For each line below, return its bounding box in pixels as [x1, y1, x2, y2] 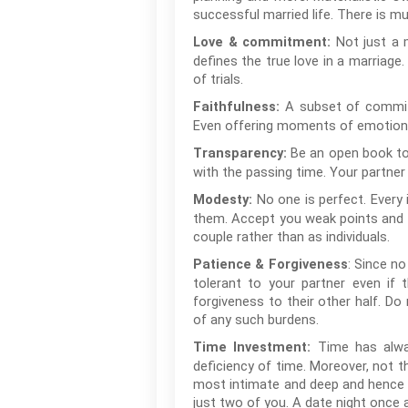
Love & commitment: [193, 35, 331, 50]
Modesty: [193, 192, 257, 208]
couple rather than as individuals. [193, 229, 390, 245]
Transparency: [193, 146, 287, 161]
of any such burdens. [193, 311, 319, 328]
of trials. [193, 71, 243, 87]
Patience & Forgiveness [193, 257, 348, 272]
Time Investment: [193, 340, 311, 355]
